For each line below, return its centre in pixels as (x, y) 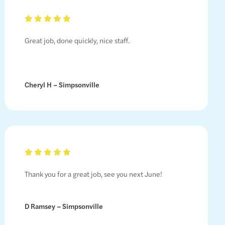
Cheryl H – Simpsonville (62, 85)
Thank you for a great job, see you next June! (93, 174)
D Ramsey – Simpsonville (64, 206)
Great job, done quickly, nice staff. (77, 40)
